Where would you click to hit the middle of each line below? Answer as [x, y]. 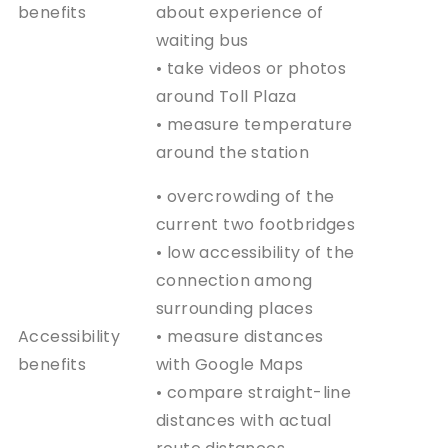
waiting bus [202, 40]
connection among [234, 280]
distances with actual [244, 420]
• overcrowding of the [245, 196]
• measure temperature [254, 124]
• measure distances [240, 336]
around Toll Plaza [226, 96]
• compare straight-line [254, 392]
